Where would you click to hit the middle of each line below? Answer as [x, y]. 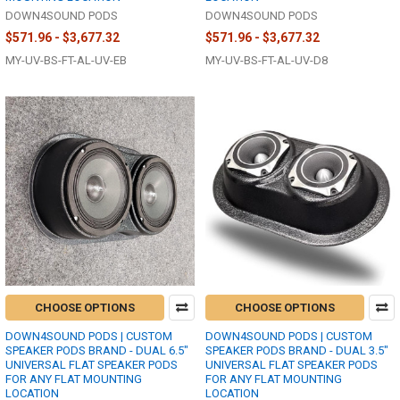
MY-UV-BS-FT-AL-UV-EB [66, 60]
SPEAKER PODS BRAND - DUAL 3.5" [297, 350]
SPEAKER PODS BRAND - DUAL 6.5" [97, 350]
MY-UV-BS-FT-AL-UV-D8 [267, 60]
